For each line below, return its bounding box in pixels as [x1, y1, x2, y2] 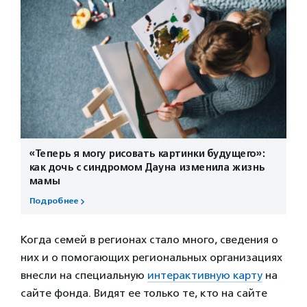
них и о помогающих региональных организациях [21, 250, 282, 264]
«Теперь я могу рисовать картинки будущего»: [29, 147, 265, 160]
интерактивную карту [147, 268, 262, 282]
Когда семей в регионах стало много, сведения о [21, 232, 278, 246]
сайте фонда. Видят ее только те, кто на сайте [21, 286, 267, 299]
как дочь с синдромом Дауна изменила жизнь [29, 160, 265, 173]
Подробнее [29, 195, 78, 206]
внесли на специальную [21, 268, 147, 282]
